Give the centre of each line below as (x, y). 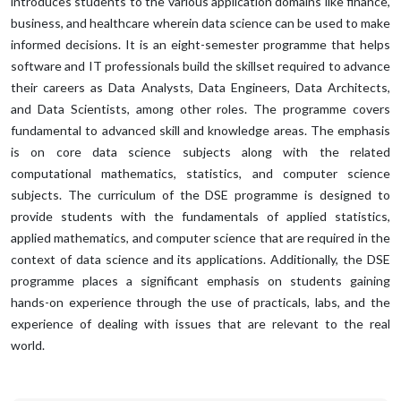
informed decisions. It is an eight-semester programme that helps (200, 44)
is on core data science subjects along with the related (200, 152)
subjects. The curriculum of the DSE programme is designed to (200, 195)
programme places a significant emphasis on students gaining (200, 281)
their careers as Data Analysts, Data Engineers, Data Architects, (200, 87)
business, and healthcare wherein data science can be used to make (200, 23)
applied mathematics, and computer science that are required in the (200, 238)
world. (28, 345)
